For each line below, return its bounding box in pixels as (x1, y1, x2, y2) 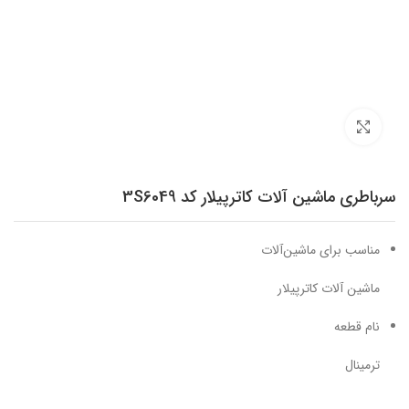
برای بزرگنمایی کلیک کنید (222, 117, 345, 136)
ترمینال (345, 355, 380, 375)
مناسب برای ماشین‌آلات (261, 240, 380, 260)
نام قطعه (334, 317, 380, 337)
